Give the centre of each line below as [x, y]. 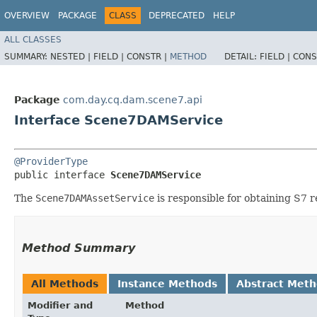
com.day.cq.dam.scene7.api [133, 100]
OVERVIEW [27, 16]
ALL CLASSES [33, 39]
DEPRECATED [177, 16]
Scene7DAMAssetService [95, 198]
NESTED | [72, 56]
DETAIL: [242, 56]
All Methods [65, 284]
